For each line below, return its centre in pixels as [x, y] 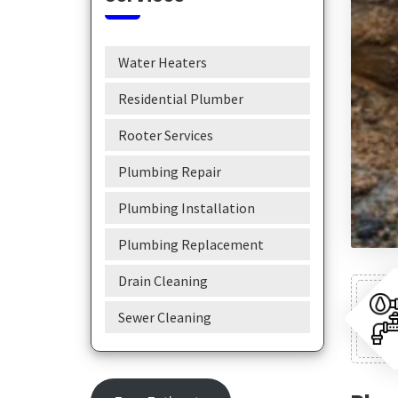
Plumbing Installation [187, 208]
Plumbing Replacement [191, 244]
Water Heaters [163, 62]
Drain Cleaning [163, 281]
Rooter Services [166, 135]
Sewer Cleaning [165, 317]
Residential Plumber [181, 99]
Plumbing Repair [170, 171]
